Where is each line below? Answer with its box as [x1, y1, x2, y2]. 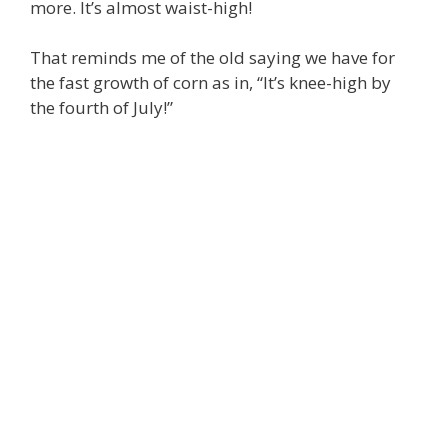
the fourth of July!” [30, 96, 173, 119]
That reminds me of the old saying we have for [30, 46, 395, 69]
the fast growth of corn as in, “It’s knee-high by [30, 71, 391, 94]
